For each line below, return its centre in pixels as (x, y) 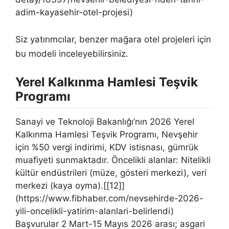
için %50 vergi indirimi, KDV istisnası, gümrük (107, 147)
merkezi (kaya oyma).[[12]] (70, 185)
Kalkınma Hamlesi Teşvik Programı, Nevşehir (107, 134)
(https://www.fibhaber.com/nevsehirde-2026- (109, 198)
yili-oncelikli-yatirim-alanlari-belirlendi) (95, 211)
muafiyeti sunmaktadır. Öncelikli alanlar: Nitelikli (113, 160)
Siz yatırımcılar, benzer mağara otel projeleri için (113, 39)
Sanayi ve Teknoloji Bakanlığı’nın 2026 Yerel (105, 121)
